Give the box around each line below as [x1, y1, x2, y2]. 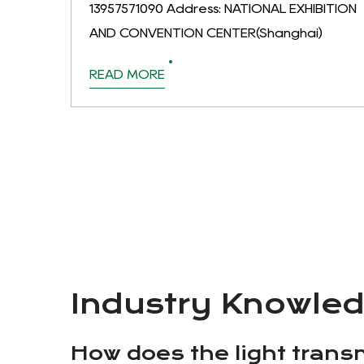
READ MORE [89, 68, 165, 81]
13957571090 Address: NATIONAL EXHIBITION [89, 2, 357, 15]
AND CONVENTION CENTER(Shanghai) [89, 27, 323, 40]
